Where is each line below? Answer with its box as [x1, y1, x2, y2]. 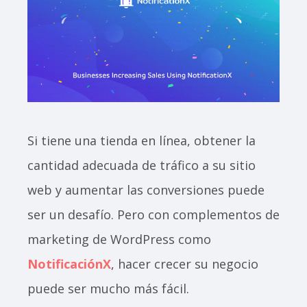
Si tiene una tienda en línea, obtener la [27, 132, 256, 149]
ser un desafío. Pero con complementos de [27, 206, 280, 223]
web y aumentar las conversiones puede [27, 182, 265, 198]
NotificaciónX [27, 256, 111, 272]
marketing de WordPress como [27, 231, 211, 247]
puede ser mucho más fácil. [27, 280, 193, 297]
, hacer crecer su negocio [111, 256, 258, 272]
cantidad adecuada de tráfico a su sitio [27, 157, 256, 173]
